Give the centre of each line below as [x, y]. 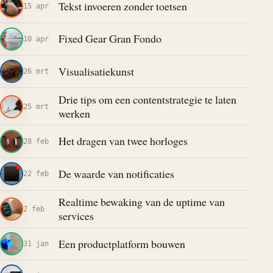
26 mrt [36, 71]
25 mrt [36, 106]
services [76, 215]
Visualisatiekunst [96, 71]
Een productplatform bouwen [122, 243]
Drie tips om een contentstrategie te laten [147, 99]
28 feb [36, 141]
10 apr [36, 38]
